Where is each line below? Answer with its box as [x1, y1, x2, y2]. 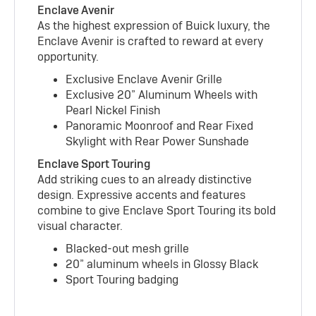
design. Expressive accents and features [37, 187, 246, 202]
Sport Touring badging [66, 272, 179, 287]
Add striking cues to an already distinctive [37, 171, 253, 187]
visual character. [37, 218, 123, 233]
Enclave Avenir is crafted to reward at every [37, 33, 264, 49]
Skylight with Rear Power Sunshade [66, 133, 250, 149]
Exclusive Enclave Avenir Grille [66, 71, 223, 87]
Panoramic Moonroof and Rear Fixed [66, 118, 254, 133]
